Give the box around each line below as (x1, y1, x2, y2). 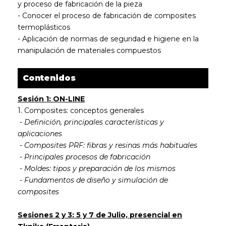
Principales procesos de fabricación (24, 152, 152, 161)
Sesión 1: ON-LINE (18, 94, 85, 103)
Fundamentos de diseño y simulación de (24, 176, 168, 185)
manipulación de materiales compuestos (18, 46, 161, 55)
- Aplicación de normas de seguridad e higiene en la (18, 34, 199, 43)
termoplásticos (18, 23, 70, 32)
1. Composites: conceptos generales (18, 106, 146, 115)
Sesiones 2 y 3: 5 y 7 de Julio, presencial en (18, 210, 182, 219)
